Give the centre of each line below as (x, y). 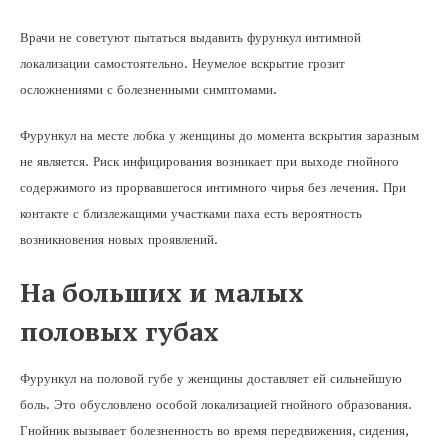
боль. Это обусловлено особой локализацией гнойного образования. (216, 404)
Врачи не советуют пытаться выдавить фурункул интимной (190, 37)
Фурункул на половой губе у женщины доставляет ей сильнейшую (211, 378)
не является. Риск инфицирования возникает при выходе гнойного (209, 161)
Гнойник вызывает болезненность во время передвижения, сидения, (214, 430)
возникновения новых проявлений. (119, 239)
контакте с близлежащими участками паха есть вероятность (191, 213)
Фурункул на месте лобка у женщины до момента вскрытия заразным (219, 135)
